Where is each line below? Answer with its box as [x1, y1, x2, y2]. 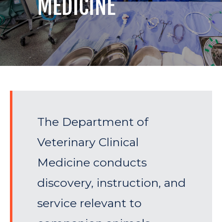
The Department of [37, 115, 148, 129]
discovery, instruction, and [37, 176, 186, 190]
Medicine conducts [37, 156, 147, 170]
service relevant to [37, 196, 142, 211]
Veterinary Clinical [37, 135, 139, 150]
